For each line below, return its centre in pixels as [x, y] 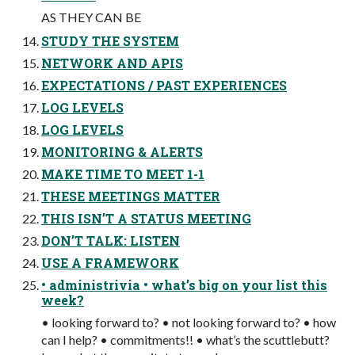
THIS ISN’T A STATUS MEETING [146, 219]
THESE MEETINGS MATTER [131, 197]
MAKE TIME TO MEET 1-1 [123, 174]
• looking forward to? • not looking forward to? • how [189, 323]
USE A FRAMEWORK [110, 263]
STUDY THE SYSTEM [110, 41]
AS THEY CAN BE [91, 17]
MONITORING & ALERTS [122, 152]
